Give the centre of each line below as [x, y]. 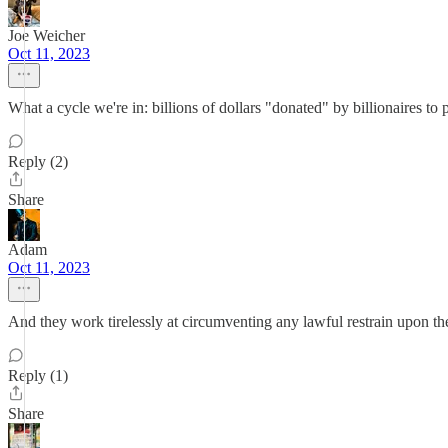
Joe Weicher [46, 35]
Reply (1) [38, 375]
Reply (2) [38, 161]
